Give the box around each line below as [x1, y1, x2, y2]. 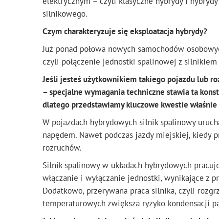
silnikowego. [43, 8, 88, 19]
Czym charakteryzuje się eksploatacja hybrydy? [43, 25, 207, 37]
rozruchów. [43, 142, 82, 153]
